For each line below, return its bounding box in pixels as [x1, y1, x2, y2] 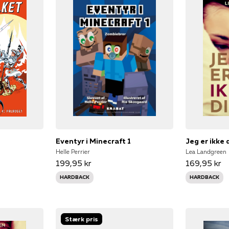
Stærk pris [64, 215, 98, 223]
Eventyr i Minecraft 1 [55, 136, 131, 146]
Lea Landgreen [186, 147, 227, 155]
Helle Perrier [55, 147, 90, 155]
